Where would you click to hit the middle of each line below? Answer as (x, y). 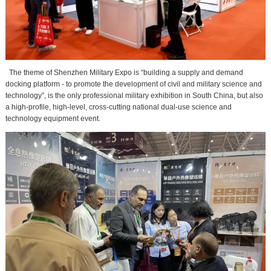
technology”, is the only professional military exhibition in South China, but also (134, 96)
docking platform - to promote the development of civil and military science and (133, 84)
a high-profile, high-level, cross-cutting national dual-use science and (118, 107)
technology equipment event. (53, 119)
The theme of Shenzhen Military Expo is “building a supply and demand (124, 73)
